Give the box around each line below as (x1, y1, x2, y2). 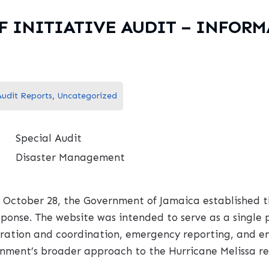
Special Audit (16, 132, 82, 145)
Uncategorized (56, 91, 117, 101)
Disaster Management (16, 151, 125, 164)
